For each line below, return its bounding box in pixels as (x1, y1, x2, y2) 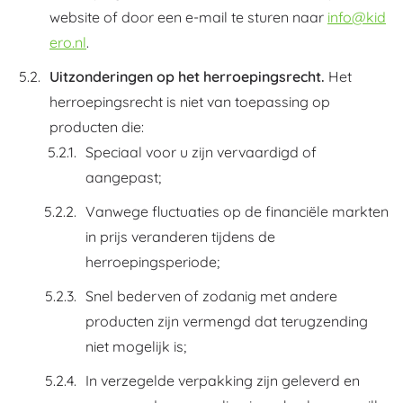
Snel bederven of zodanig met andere (85, 287, 337, 305)
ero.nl (49, 33, 86, 51)
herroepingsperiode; (85, 253, 219, 271)
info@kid (327, 8, 386, 26)
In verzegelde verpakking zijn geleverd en (85, 372, 360, 390)
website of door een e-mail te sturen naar (49, 8, 327, 26)
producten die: (49, 118, 144, 136)
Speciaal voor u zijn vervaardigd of (85, 143, 317, 161)
